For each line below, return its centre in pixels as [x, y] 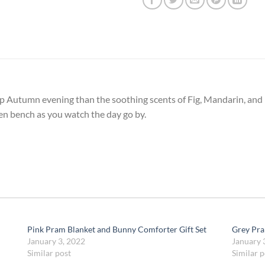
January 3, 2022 [56, 241]
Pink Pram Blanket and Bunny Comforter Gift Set [117, 229]
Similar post [49, 253]
